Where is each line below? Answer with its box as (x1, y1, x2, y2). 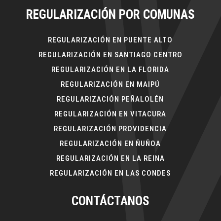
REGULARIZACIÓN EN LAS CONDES (50, 168, 171, 178)
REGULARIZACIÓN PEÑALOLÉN (57, 94, 164, 104)
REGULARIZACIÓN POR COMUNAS (26, 7, 195, 22)
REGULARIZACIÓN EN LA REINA (56, 153, 165, 163)
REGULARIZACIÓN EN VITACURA (54, 109, 167, 118)
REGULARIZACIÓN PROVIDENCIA (54, 124, 167, 133)
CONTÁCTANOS (72, 193, 149, 208)
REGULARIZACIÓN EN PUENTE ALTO (48, 35, 173, 44)
